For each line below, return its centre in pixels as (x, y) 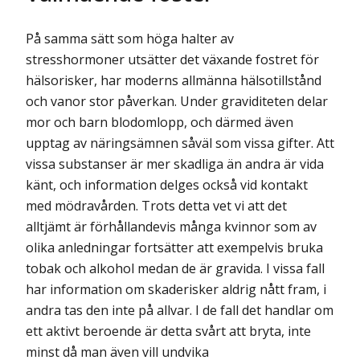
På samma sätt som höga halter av (130, 38)
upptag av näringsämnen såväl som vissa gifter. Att (180, 143)
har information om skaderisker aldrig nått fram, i (176, 289)
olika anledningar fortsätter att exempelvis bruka (174, 247)
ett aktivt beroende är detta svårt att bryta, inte (168, 331)
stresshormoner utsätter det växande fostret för (172, 59)
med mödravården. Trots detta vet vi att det (156, 205)
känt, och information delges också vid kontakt (167, 184)
